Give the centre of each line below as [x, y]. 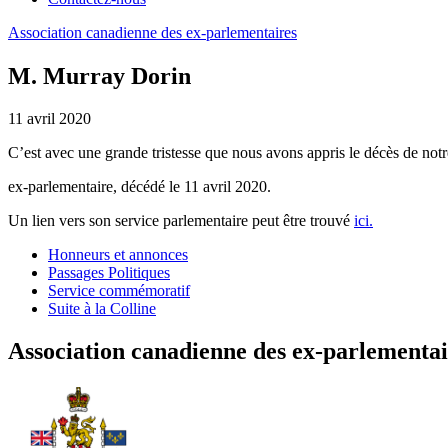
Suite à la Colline [102, 308]
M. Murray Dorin [99, 75]
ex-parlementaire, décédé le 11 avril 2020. [139, 186]
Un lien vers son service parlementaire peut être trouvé [181, 220]
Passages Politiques [109, 272]
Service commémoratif [119, 290]
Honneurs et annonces [118, 254]
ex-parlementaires [241, 32]
